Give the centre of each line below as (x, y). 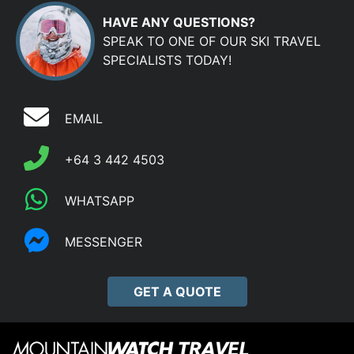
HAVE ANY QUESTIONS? (179, 22)
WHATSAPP (100, 201)
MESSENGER (104, 242)
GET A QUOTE (177, 291)
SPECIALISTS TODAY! (167, 60)
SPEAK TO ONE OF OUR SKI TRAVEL (212, 41)
